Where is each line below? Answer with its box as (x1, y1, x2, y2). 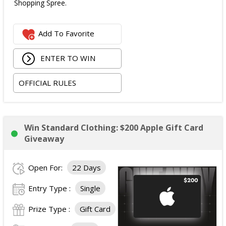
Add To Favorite (38, 28, 95, 39)
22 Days (72, 162, 101, 173)
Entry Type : (28, 183, 73, 193)
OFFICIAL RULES (19, 77, 77, 88)
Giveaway (24, 133, 64, 144)
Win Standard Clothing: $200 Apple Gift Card (24, 122, 203, 133)
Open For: (28, 162, 65, 173)
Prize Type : (28, 204, 72, 214)
